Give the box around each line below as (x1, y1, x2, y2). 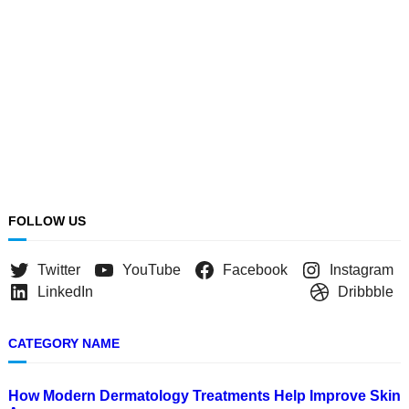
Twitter (37, 262, 80, 278)
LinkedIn (37, 284, 93, 300)
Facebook (223, 262, 288, 278)
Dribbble (338, 284, 394, 300)
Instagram (330, 262, 394, 278)
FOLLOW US (7, 214, 86, 229)
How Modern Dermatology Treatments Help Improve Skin (7, 387, 401, 404)
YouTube (121, 262, 181, 278)
